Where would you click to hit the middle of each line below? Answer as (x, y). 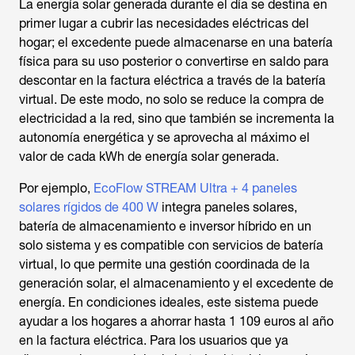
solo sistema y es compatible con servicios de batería (171, 245)
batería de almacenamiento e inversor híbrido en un (165, 226)
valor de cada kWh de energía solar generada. (149, 157)
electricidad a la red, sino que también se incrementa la (177, 118)
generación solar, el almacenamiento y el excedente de (176, 283)
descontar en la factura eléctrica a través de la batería (172, 80)
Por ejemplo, (56, 188)
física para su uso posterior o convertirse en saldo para (174, 61)
